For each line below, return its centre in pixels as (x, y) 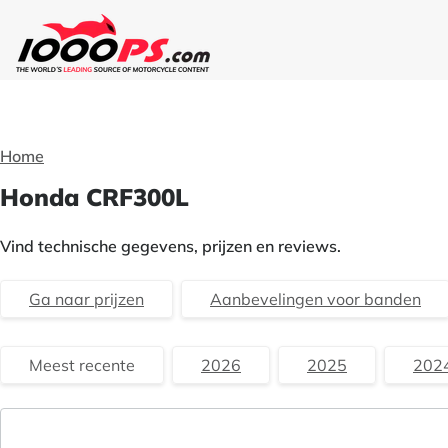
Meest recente (82, 365)
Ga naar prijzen (86, 299)
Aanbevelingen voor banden (315, 299)
